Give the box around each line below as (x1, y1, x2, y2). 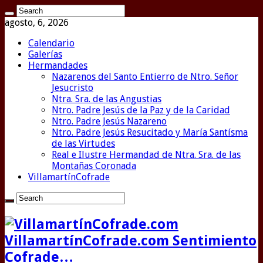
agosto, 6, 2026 (5, 17, 69, 28)
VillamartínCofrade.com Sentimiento (5, 232, 257, 249)
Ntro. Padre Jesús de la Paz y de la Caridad (52, 104, 230, 116)
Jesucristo (52, 82, 93, 93)
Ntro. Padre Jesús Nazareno (52, 116, 167, 127)
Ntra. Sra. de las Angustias (52, 93, 161, 104)
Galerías (28, 49, 62, 60)
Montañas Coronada (52, 160, 136, 171)
